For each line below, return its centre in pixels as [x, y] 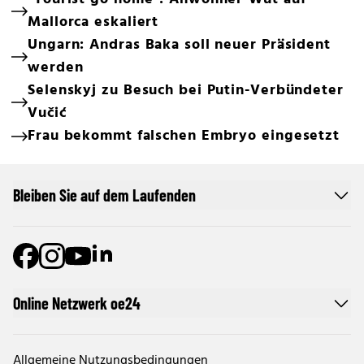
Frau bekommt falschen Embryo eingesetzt [184, 136]
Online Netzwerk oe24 [77, 303]
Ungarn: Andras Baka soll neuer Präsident [179, 45]
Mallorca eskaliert [93, 22]
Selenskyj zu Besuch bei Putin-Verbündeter [186, 90]
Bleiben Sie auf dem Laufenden [104, 195]
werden [56, 67]
